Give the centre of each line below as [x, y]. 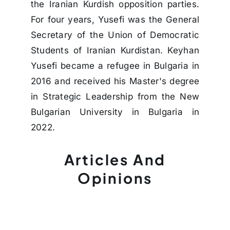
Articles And [115, 160]
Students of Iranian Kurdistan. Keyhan [115, 51]
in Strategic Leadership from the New [115, 97]
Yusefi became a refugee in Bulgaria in [115, 66]
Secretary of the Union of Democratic [115, 35]
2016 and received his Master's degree [115, 81]
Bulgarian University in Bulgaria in [115, 112]
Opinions [115, 178]
